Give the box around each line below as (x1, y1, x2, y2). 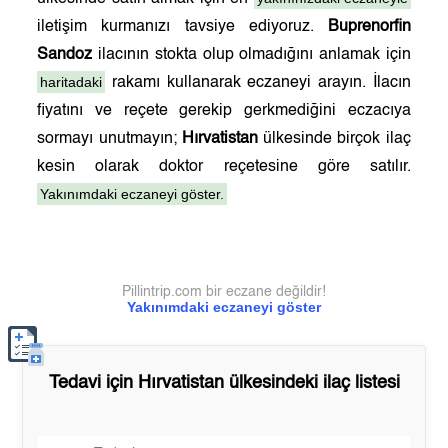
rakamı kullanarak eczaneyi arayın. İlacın (105, 75, 411, 91)
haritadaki (40, 74, 103, 90)
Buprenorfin (327, 19, 411, 35)
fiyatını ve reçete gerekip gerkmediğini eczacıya (37, 103, 411, 119)
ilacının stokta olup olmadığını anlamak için (92, 47, 411, 63)
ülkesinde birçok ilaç (257, 131, 411, 147)
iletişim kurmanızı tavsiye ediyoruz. (37, 19, 328, 35)
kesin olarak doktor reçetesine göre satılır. (37, 159, 411, 175)
